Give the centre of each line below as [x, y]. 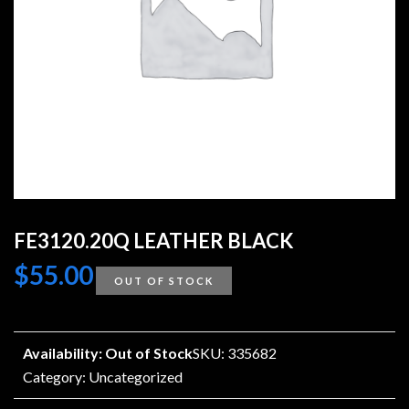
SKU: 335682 [235, 353]
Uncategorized [136, 377]
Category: [56, 377]
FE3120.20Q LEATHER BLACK [154, 241]
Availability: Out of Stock [108, 353]
